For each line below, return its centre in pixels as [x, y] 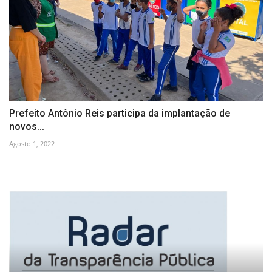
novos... [27, 127]
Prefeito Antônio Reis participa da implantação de [120, 114]
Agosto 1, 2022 [32, 144]
